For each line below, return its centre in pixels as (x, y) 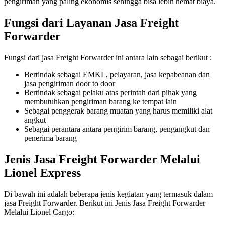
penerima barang (50, 138)
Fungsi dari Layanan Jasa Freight (91, 23)
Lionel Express (42, 173)
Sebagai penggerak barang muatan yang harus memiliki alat (118, 111)
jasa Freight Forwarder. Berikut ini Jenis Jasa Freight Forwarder (105, 203)
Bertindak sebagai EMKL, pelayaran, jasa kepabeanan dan (117, 75)
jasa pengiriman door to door (70, 84)
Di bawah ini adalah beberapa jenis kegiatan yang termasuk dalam (108, 194)
